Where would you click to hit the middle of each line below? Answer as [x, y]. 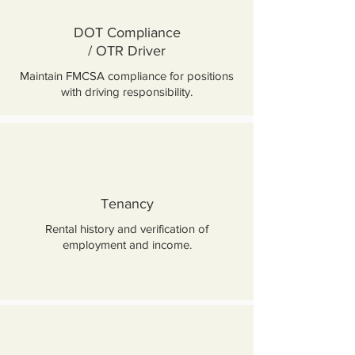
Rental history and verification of [127, 229]
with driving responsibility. [127, 92]
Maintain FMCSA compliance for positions [127, 76]
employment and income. [127, 244]
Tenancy [127, 204]
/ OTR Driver [127, 51]
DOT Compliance [127, 32]
